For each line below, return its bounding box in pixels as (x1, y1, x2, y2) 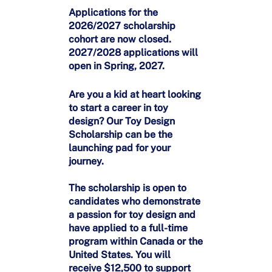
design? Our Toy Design (68, 115, 175, 127)
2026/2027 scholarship (68, 20, 175, 32)
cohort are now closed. (68, 33, 171, 46)
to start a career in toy (68, 102, 168, 114)
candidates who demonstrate (68, 195, 200, 208)
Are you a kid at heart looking (68, 89, 201, 101)
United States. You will (68, 249, 171, 261)
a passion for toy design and (68, 209, 195, 221)
